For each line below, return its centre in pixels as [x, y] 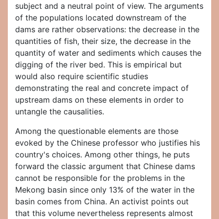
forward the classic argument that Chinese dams [105, 166]
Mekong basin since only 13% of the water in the [105, 190]
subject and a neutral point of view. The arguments [109, 6]
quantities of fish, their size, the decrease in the [103, 41]
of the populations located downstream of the [101, 18]
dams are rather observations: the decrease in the [107, 30]
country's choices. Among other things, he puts [102, 155]
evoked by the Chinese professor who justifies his [108, 143]
